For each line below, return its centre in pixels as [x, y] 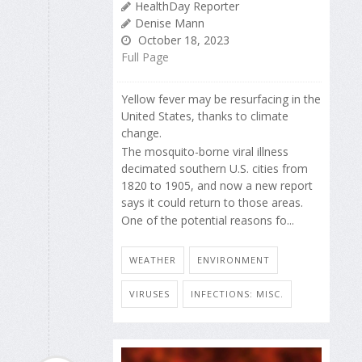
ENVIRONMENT [234, 259]
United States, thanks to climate [205, 116]
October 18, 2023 [182, 40]
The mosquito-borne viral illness [205, 151]
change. [141, 133]
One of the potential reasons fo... [208, 221]
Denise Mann [170, 23]
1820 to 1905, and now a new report [217, 185]
